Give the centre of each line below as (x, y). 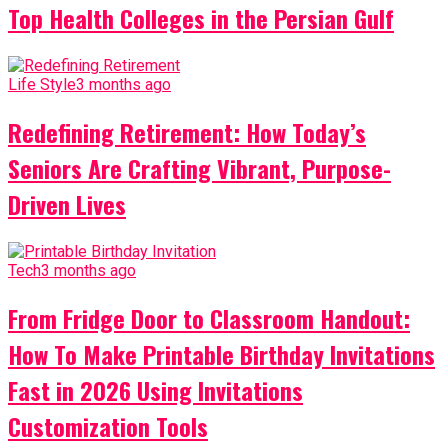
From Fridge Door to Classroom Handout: (209, 318)
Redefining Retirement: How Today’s (187, 132)
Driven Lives (67, 204)
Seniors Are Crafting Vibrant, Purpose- (199, 168)
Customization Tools (108, 426)
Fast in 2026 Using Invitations (155, 390)
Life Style (42, 85)
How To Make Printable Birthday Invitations (221, 354)
